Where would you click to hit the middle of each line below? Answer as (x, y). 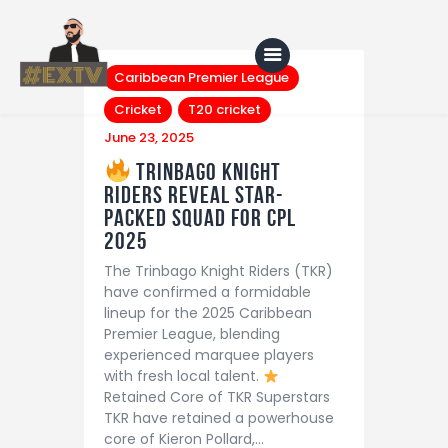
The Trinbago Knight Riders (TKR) (218, 271)
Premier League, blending (192, 334)
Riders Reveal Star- (193, 194)
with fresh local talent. (183, 376)
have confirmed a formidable (207, 292)
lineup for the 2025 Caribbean (208, 313)
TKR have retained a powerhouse (219, 418)
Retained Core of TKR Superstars (217, 397)
